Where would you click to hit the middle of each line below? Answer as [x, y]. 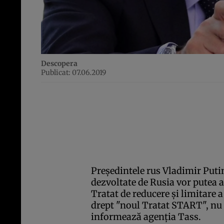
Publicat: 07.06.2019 [73, 73]
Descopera [59, 64]
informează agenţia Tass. [146, 217]
